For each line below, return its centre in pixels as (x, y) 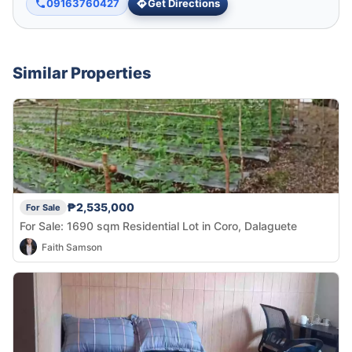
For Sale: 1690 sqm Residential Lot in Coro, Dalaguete (158, 226)
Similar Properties (82, 73)
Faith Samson (72, 247)
